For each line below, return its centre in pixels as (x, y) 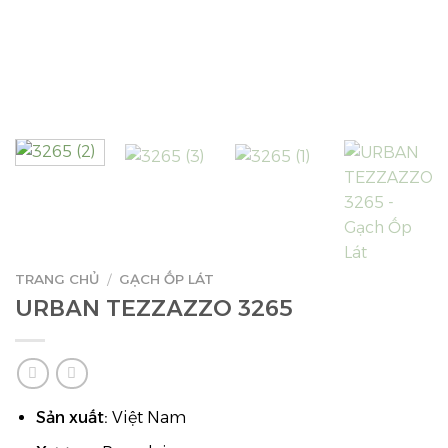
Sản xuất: (71, 418)
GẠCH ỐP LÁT (167, 279)
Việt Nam (146, 418)
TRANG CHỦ (57, 279)
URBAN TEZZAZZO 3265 (154, 307)
